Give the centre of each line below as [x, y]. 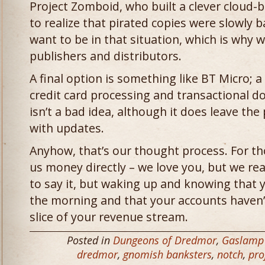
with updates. [67, 128]
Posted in [90, 240]
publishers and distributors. [106, 56]
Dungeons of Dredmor [165, 240]
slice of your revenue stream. [109, 217]
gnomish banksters [167, 254]
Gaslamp [243, 240]
